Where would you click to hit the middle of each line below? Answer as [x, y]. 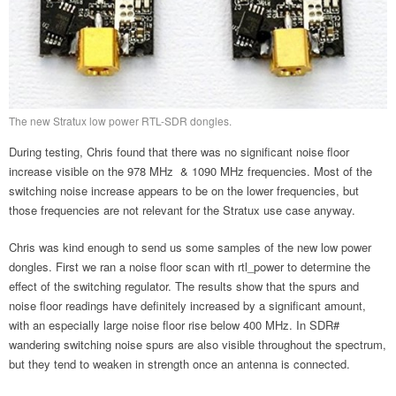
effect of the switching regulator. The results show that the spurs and [184, 286]
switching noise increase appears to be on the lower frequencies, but [184, 190]
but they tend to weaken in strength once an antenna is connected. [179, 363]
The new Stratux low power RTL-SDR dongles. [120, 120]
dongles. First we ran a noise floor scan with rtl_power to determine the [190, 266]
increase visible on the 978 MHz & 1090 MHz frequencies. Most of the [190, 171]
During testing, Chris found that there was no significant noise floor [179, 151]
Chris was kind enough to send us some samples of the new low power [190, 247]
